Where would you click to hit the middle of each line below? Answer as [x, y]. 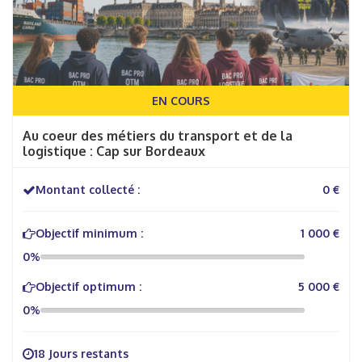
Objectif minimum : [89, 233]
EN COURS [181, 101]
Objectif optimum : [88, 286]
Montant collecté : [88, 189]
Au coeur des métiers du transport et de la [158, 136]
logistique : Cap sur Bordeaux [114, 151]
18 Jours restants [81, 354]
